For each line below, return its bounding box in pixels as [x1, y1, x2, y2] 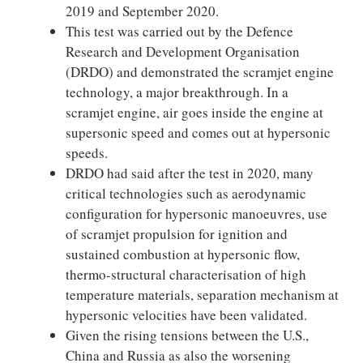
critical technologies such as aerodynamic [66, 183, 306, 203]
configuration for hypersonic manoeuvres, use [66, 203, 327, 223]
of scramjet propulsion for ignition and [66, 224, 288, 243]
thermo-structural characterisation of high [66, 264, 306, 284]
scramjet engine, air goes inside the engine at [66, 102, 323, 122]
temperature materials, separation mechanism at [66, 284, 339, 304]
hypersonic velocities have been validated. [66, 305, 307, 324]
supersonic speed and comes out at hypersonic [66, 122, 331, 142]
